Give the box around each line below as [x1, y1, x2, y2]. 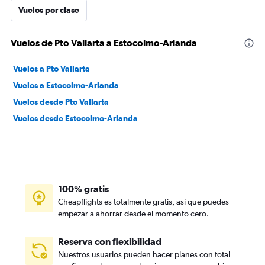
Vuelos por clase [18, 5, 79, 15]
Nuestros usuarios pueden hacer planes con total [58, 250, 230, 259]
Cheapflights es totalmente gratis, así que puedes [58, 197, 229, 206]
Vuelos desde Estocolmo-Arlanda [13, 114, 138, 123]
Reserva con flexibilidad [58, 236, 161, 247]
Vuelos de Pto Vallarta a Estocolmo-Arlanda [11, 37, 197, 48]
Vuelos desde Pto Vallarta [13, 97, 109, 106]
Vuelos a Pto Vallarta [13, 64, 90, 73]
